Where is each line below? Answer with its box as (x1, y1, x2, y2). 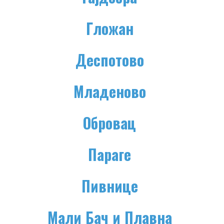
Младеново (73, 80, 146, 103)
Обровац (83, 111, 136, 134)
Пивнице (81, 174, 138, 197)
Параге (88, 143, 131, 166)
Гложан (85, 17, 133, 40)
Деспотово (75, 48, 144, 71)
